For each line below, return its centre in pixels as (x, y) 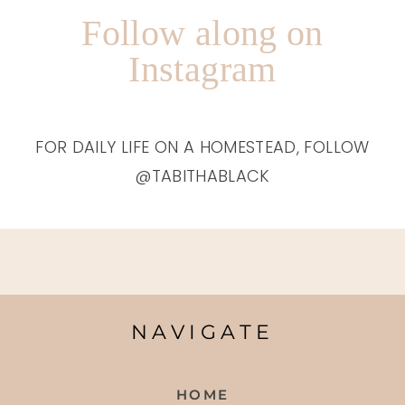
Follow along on (202, 33)
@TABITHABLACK (202, 175)
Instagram (202, 69)
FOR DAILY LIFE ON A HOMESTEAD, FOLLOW (202, 146)
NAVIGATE (202, 332)
